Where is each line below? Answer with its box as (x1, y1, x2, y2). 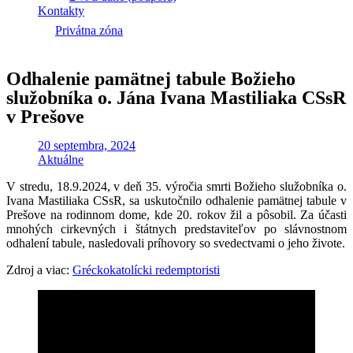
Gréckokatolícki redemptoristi (72, 263, 220, 277)
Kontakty (38, 4, 84, 17)
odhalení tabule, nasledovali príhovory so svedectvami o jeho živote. (6, 236, 345, 250)
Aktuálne (38, 153, 84, 166)
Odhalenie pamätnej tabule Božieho (6, 69, 295, 89)
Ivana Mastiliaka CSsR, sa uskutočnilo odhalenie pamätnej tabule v (6, 194, 347, 207)
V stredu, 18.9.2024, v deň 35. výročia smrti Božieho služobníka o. (6, 180, 347, 193)
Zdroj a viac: (6, 263, 72, 277)
